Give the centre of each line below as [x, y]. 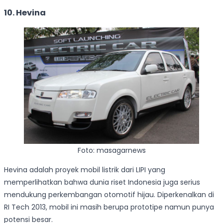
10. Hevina [25, 13]
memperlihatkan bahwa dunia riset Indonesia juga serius [102, 182]
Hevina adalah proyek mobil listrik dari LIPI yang [85, 169]
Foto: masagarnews [111, 150]
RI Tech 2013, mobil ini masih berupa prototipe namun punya [109, 207]
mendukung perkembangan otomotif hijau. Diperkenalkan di [109, 194]
